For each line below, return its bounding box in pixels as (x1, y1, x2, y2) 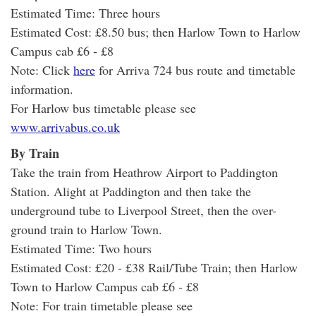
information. (11, 80, 73, 97)
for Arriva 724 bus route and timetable (95, 61, 296, 78)
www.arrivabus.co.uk (11, 118, 120, 135)
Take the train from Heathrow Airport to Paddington (11, 163, 278, 181)
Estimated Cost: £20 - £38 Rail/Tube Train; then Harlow (11, 258, 298, 276)
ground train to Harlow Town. (11, 220, 162, 238)
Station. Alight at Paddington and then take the (11, 182, 251, 200)
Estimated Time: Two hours (11, 239, 152, 257)
